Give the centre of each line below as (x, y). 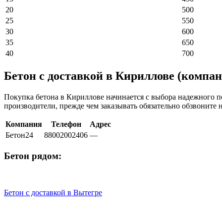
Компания (24, 124)
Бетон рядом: (33, 156)
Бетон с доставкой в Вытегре (53, 193)
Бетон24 (19, 135)
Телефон (66, 124)
